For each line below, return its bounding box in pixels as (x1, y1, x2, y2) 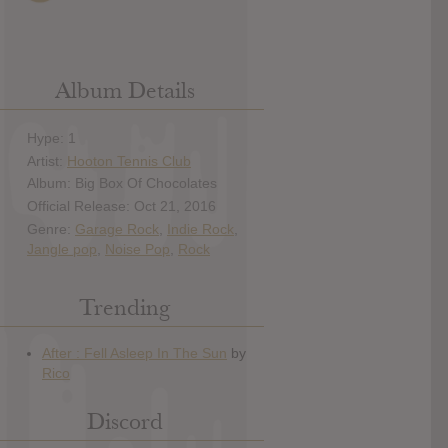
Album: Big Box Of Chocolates (27, 175, 217, 192)
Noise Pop (105, 240, 170, 257)
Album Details (54, 76, 195, 106)
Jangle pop (27, 240, 97, 257)
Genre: (27, 220, 75, 237)
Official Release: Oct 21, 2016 (27, 198, 216, 215)
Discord (86, 407, 163, 437)
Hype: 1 (27, 129, 76, 146)
